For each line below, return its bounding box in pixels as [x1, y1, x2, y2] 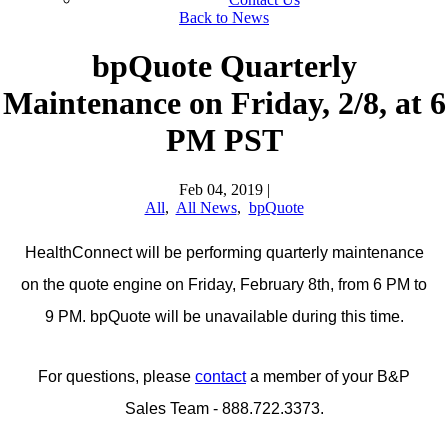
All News [175, 198, 237, 216]
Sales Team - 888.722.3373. [124, 399, 324, 417]
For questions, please [38, 367, 195, 385]
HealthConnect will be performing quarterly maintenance [24, 243, 424, 261]
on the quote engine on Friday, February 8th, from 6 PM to [21, 275, 427, 293]
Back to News [179, 8, 269, 26]
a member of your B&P [246, 367, 410, 385]
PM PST [165, 122, 283, 159]
